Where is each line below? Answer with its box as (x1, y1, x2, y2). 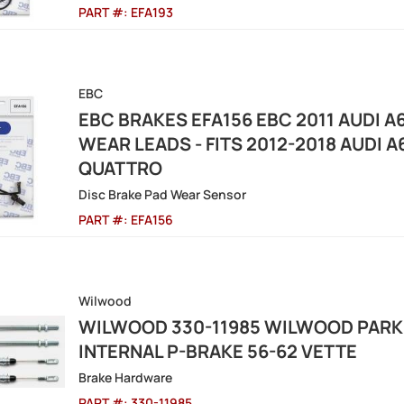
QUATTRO (78, 156, 162, 180)
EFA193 (131, 4, 173, 21)
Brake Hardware (78, 369, 172, 386)
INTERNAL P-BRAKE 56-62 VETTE (78, 339, 357, 363)
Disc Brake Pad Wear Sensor (78, 186, 246, 203)
